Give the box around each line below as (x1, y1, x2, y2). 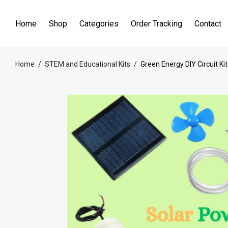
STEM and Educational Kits (45, 60, 130, 68)
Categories (79, 19, 119, 29)
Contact (194, 19, 221, 29)
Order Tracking (131, 19, 182, 29)
